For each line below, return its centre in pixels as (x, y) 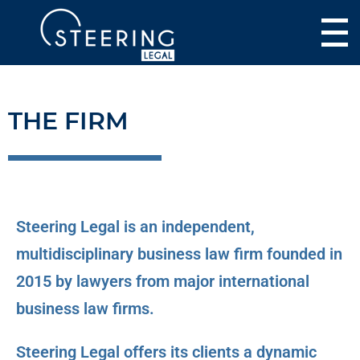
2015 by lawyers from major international (163, 281)
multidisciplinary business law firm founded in (179, 254)
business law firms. (85, 309)
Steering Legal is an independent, (135, 227)
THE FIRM (68, 122)
